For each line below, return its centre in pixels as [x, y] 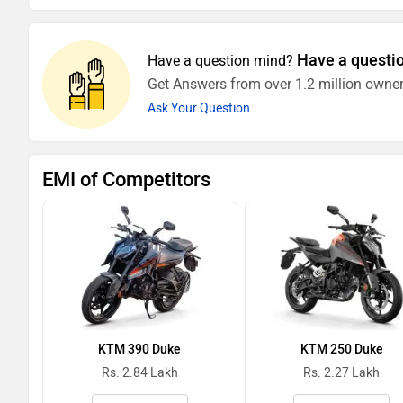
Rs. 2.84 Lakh [139, 372]
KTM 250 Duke [341, 349]
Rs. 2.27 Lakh [342, 372]
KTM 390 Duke [140, 349]
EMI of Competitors [126, 179]
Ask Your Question [199, 108]
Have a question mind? [220, 60]
